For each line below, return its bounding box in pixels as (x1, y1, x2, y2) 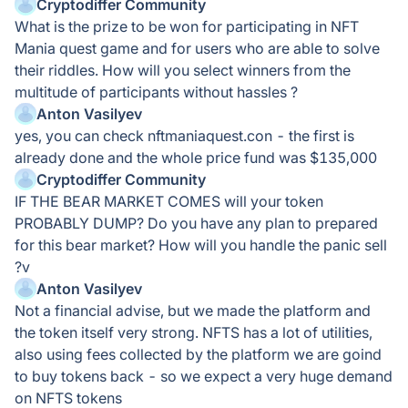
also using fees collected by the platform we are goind (15, 345, 382, 363)
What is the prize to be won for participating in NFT (15, 17, 359, 36)
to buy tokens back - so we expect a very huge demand (15, 367, 393, 385)
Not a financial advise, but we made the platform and (15, 301, 371, 320)
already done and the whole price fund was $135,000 (15, 148, 377, 167)
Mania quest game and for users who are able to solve (15, 39, 380, 57)
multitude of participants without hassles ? (15, 83, 298, 101)
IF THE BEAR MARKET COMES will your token (15, 192, 323, 210)
